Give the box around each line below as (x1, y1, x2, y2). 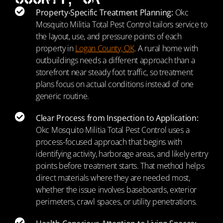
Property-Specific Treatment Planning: (36, 7, 173, 18)
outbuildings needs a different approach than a (36, 55, 195, 66)
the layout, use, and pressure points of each (36, 31, 182, 42)
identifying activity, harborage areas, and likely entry (36, 148, 208, 159)
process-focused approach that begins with (36, 136, 182, 147)
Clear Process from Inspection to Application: (36, 112, 199, 123)
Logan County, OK (75, 43, 134, 54)
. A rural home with (134, 43, 198, 54)
